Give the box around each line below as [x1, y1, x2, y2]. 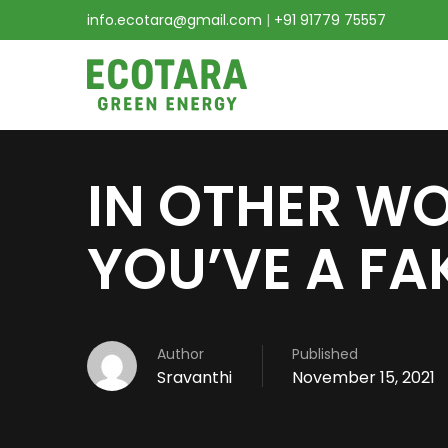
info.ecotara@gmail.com [87, 10, 262, 30]
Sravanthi [157, 366, 232, 389]
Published [292, 344, 358, 364]
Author [157, 344, 204, 364]
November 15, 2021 [292, 366, 435, 389]
